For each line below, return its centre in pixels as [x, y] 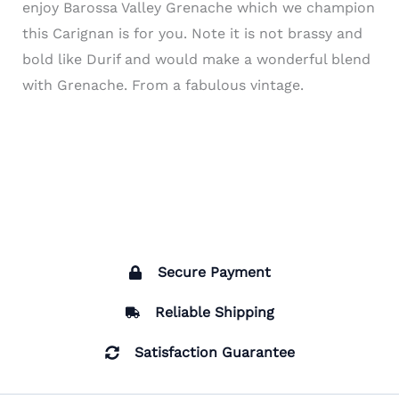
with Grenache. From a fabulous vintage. [163, 85]
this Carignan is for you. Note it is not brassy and [192, 33]
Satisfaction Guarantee [214, 353]
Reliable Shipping [214, 313]
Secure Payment [214, 273]
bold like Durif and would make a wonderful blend [196, 59]
